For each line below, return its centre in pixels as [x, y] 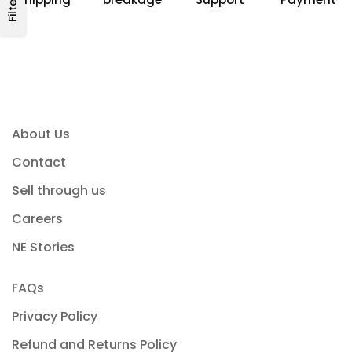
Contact [39, 162]
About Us [41, 134]
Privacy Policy [55, 316]
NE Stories [43, 247]
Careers [37, 218]
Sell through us [59, 190]
